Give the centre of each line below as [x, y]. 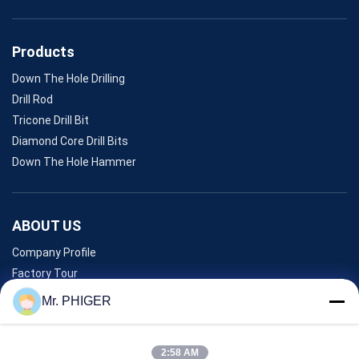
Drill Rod [32, 99]
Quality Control [50, 294]
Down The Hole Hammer [74, 161]
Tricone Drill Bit [50, 120]
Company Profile [54, 252]
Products [43, 51]
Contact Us [41, 335]
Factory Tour [45, 273]
